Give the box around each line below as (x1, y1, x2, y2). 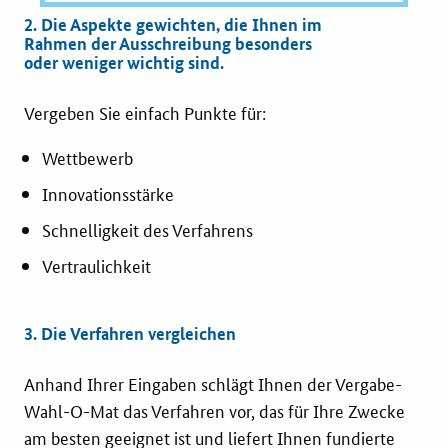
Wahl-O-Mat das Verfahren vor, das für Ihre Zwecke (23, 398, 405, 423)
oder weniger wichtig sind (23, 51, 220, 75)
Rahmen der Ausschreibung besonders (23, 32, 312, 56)
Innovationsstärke (41, 181, 174, 206)
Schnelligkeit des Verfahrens (41, 217, 253, 242)
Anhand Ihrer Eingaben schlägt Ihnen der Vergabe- (23, 371, 402, 396)
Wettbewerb (41, 145, 133, 170)
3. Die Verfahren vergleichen (23, 322, 236, 346)
